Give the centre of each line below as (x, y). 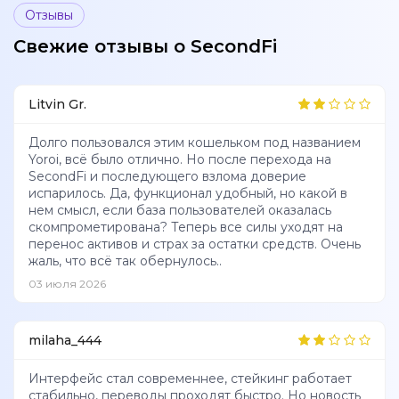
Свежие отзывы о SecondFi (145, 46)
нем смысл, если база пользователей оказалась (180, 210)
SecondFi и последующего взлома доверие (167, 176)
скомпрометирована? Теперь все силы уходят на (186, 227)
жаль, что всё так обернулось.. (125, 261)
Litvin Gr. (57, 104)
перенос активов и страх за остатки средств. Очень (195, 244)
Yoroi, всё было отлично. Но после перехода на (180, 159)
